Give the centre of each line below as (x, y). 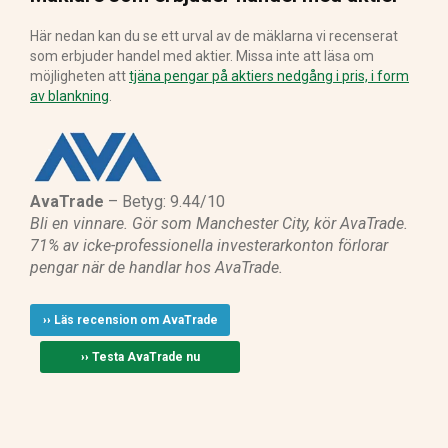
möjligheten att (79, 75)
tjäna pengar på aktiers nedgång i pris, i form (269, 75)
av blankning (69, 95)
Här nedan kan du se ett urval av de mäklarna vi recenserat (214, 35)
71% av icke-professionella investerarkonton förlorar (209, 245)
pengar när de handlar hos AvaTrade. (156, 267)
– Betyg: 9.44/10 (164, 201)
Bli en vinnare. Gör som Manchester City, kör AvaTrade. (219, 223)
